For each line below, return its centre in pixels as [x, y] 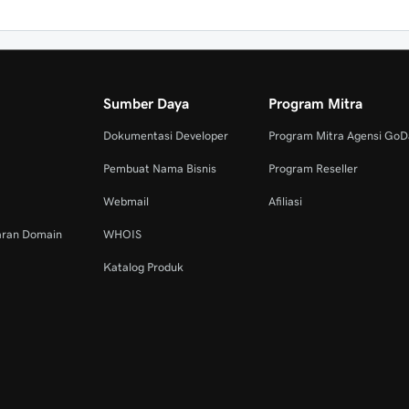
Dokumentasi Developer [165, 136]
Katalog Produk [143, 267]
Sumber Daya [146, 103]
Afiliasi [286, 201]
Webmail [126, 201]
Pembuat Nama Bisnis [159, 168]
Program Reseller [314, 168]
